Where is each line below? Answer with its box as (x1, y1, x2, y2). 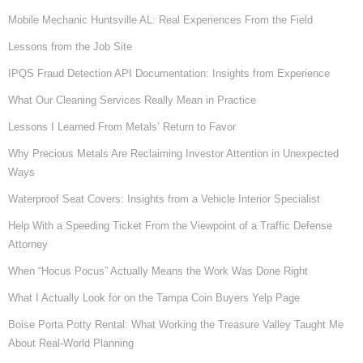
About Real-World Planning (8, 336, 134, 349)
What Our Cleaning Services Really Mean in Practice (8, 93, 256, 106)
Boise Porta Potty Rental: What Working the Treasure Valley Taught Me (8, 318, 344, 331)
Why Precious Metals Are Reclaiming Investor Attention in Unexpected (8, 147, 339, 160)
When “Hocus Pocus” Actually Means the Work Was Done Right (8, 264, 308, 277)
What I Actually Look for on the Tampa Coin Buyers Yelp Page (8, 291, 300, 304)
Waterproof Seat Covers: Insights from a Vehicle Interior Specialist (8, 192, 320, 205)
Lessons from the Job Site (8, 40, 132, 53)
